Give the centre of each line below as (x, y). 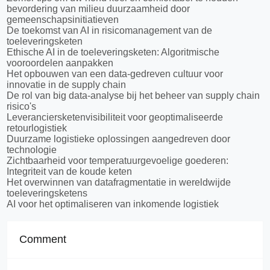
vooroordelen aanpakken (60, 63)
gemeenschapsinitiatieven (63, 20)
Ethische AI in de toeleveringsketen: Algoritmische (113, 52)
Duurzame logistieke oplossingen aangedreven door (119, 139)
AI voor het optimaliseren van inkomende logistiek (113, 204)
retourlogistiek (37, 128)
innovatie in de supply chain (67, 85)
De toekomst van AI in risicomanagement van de (110, 30)
